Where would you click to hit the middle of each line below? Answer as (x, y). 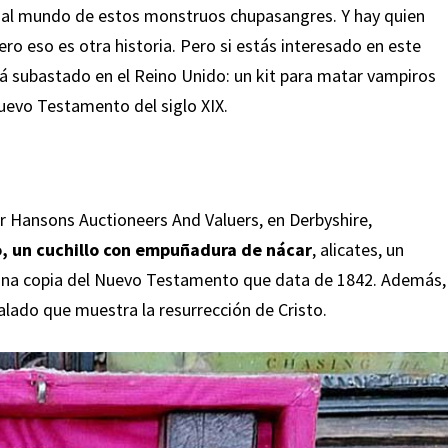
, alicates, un (357, 250)
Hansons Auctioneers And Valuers (134, 220)
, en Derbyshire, (315, 220)
